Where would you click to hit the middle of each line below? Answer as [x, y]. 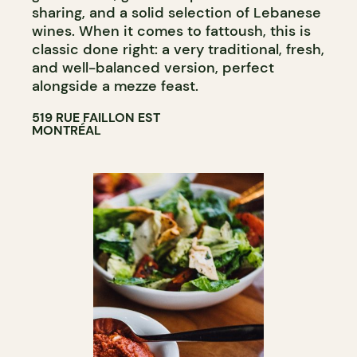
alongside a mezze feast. [115, 86]
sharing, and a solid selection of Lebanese [177, 12]
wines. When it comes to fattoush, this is [171, 31]
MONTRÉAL [67, 130]
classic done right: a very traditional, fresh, [178, 49]
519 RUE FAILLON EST [96, 117]
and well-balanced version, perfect [153, 67]
